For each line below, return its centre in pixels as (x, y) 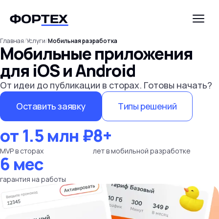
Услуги (36, 41)
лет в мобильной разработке (142, 151)
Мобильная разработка (83, 41)
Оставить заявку (51, 106)
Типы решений (147, 106)
